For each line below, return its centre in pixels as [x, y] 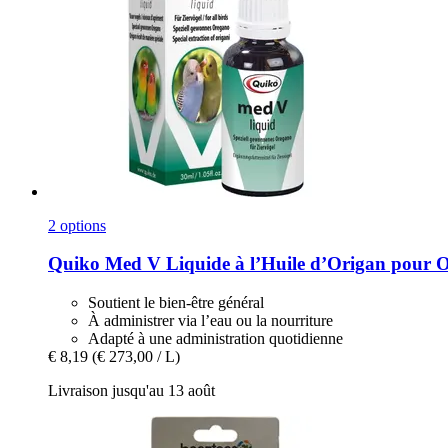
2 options [77, 225]
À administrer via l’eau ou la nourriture [210, 320]
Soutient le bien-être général [176, 302]
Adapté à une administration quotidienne [215, 338]
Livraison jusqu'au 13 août [131, 390]
